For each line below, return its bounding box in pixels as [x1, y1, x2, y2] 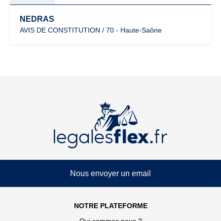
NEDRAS [20, 15, 54, 24]
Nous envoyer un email [70, 169, 151, 178]
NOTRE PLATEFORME [74, 202, 147, 210]
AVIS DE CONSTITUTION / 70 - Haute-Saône [20, 26, 162, 35]
